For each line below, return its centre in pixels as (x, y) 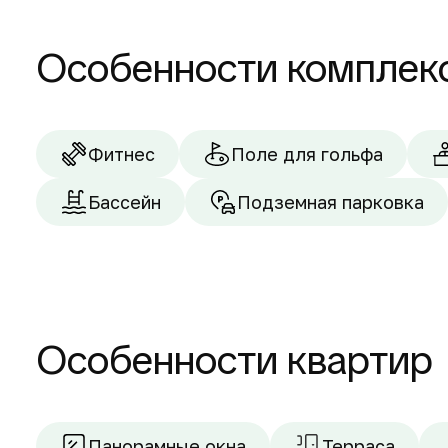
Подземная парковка (330, 202)
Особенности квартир (234, 360)
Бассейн (124, 202)
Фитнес (121, 154)
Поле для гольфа (307, 154)
